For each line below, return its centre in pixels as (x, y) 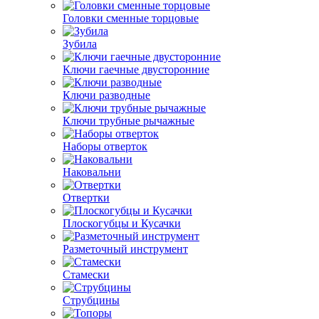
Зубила (80, 44)
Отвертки (86, 198)
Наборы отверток (105, 146)
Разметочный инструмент (125, 249)
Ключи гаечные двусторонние (136, 69)
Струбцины (91, 300)
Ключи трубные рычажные (129, 121)
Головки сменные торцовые (131, 18)
